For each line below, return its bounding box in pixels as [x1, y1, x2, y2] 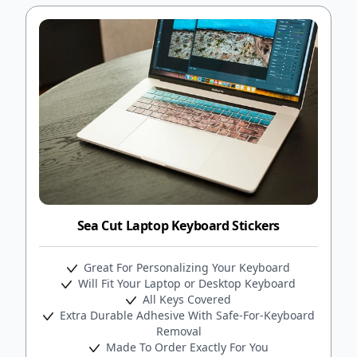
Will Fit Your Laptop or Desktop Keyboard [75, 275, 296, 291]
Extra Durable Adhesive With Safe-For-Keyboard [56, 307, 315, 323]
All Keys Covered [139, 291, 231, 307]
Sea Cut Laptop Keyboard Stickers [76, 216, 280, 234]
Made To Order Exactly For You [102, 339, 269, 355]
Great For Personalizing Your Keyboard [80, 259, 290, 275]
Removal [155, 323, 202, 339]
